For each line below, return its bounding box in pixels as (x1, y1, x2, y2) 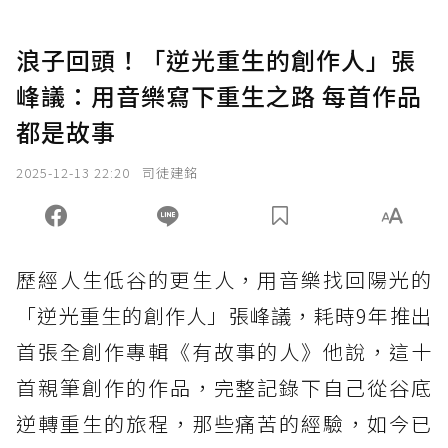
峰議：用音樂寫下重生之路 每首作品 (16, 78, 422, 114)
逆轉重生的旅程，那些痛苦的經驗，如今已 (16, 409, 432, 439)
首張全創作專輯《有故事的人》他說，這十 (16, 337, 432, 367)
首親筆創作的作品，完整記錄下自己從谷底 (16, 373, 432, 403)
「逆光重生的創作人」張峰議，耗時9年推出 (16, 301, 432, 331)
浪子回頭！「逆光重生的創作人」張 (16, 42, 416, 78)
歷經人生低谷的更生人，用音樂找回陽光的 (16, 265, 432, 295)
